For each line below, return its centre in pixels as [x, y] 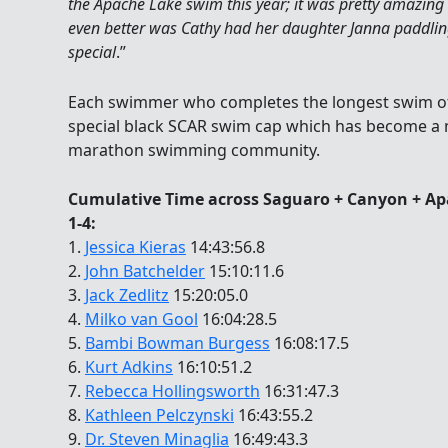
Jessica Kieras [135, 247]
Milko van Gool [141, 319]
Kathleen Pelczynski [159, 415]
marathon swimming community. [194, 149]
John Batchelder [145, 271]
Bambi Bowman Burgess [177, 343]
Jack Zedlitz [127, 295]
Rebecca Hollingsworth [172, 391]
